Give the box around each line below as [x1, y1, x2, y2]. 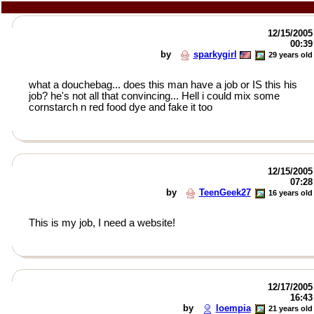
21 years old [266, 304, 313, 313]
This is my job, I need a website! [28, 217, 175, 228]
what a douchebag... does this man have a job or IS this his [28, 79, 297, 90]
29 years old [266, 50, 313, 59]
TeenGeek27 [198, 187, 251, 198]
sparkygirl [193, 49, 237, 60]
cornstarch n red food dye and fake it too [28, 102, 212, 113]
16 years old [266, 189, 313, 197]
